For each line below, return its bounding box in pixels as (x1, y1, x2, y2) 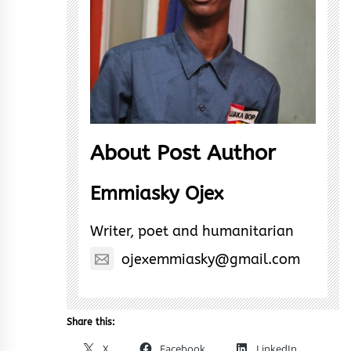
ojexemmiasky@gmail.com (121, 251, 300, 269)
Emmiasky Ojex (90, 182, 223, 204)
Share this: (67, 316, 115, 327)
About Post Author (90, 139, 276, 165)
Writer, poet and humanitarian (90, 222, 294, 240)
